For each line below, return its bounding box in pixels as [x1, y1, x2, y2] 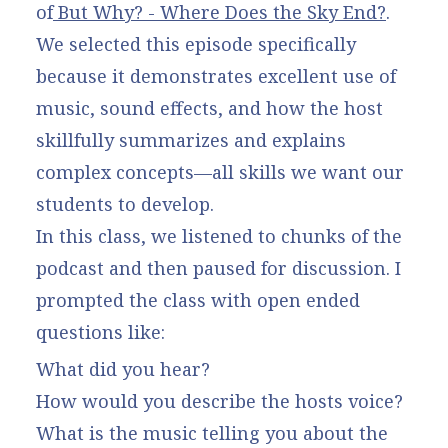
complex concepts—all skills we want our [36, 160, 404, 185]
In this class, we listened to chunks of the [36, 224, 402, 249]
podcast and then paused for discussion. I [36, 256, 401, 281]
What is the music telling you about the [36, 420, 388, 445]
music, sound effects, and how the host [36, 96, 383, 121]
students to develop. [36, 192, 214, 217]
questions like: [36, 320, 165, 345]
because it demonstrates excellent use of [36, 64, 396, 89]
